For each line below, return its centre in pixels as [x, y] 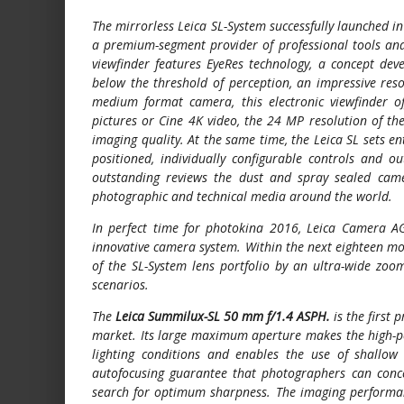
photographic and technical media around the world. [242, 196]
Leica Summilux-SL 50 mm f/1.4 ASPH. [223, 316]
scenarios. [120, 284]
